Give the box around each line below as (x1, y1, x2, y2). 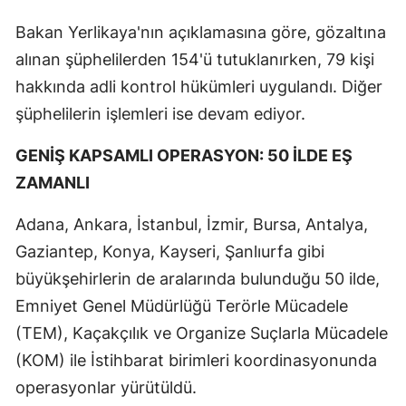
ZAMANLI (15, 173, 90, 193)
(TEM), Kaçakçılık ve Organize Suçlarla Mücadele (15, 324, 388, 343)
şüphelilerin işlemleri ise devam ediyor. (15, 104, 305, 124)
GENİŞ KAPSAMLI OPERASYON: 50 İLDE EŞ (15, 146, 353, 166)
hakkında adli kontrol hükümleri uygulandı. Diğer (15, 77, 382, 97)
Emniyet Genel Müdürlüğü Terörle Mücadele (15, 296, 348, 316)
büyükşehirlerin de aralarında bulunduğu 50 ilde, (15, 269, 380, 289)
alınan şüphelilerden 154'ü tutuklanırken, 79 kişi (15, 50, 374, 70)
